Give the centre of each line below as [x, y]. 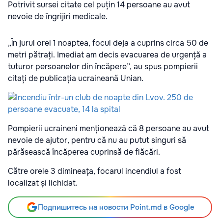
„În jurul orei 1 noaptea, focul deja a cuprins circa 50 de [108, 43]
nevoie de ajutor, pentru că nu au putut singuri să [97, 140]
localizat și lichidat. [43, 183]
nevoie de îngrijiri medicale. [58, 17]
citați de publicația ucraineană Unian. [76, 79]
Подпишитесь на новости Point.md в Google [116, 207]
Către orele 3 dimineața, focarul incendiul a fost [95, 171]
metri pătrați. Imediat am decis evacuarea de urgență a [107, 55]
